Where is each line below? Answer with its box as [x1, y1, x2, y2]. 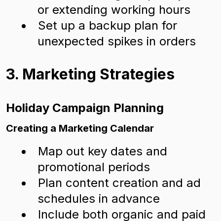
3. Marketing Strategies [6, 65, 175, 83]
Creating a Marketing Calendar [6, 122, 154, 134]
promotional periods [37, 160, 150, 174]
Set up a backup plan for [38, 18, 177, 33]
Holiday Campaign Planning [6, 101, 164, 115]
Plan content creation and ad [38, 176, 201, 190]
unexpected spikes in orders [37, 34, 196, 48]
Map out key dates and [38, 144, 167, 158]
